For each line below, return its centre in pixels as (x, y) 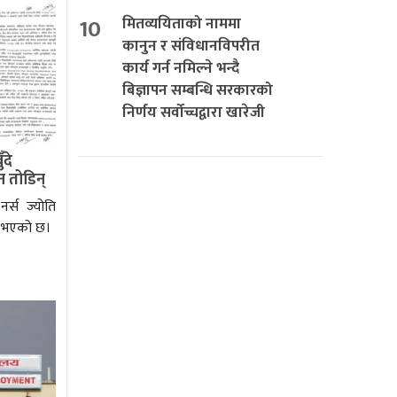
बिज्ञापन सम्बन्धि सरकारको (198, 90)
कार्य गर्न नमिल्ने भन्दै (181, 68)
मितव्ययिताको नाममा (182, 23)
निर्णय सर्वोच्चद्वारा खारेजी (194, 112)
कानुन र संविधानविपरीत (191, 46)
